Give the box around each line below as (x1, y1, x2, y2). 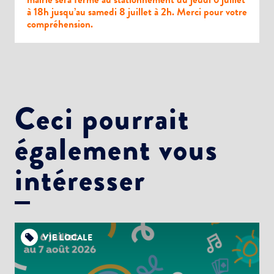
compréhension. (27, 17, 93, 32)
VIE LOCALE (43, 231, 93, 243)
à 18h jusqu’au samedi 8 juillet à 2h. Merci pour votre (27, 4, 247, 20)
